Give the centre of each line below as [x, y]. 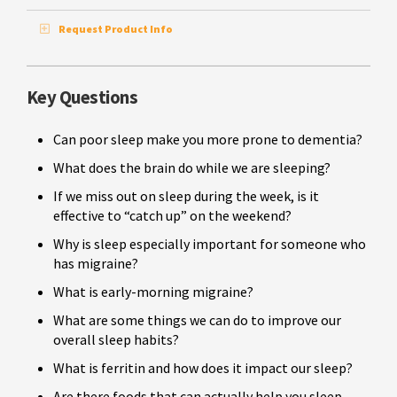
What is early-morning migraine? [153, 292]
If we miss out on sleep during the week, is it [186, 196]
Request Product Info [116, 29]
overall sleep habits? [116, 340]
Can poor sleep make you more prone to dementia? [208, 140]
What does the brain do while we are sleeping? [192, 168]
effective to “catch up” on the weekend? [172, 216]
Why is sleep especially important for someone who [210, 244]
